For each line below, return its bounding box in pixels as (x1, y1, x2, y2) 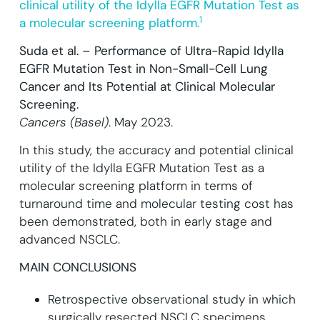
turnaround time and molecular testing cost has (19, 195, 294, 211)
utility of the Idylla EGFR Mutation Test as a (19, 159, 264, 176)
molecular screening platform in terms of (19, 177, 253, 194)
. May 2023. (108, 114, 173, 131)
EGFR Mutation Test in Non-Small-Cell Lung (19, 61, 268, 77)
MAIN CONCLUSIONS (19, 259, 136, 275)
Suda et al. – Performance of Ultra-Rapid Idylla (19, 43, 284, 59)
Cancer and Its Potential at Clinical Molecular (19, 79, 275, 95)
